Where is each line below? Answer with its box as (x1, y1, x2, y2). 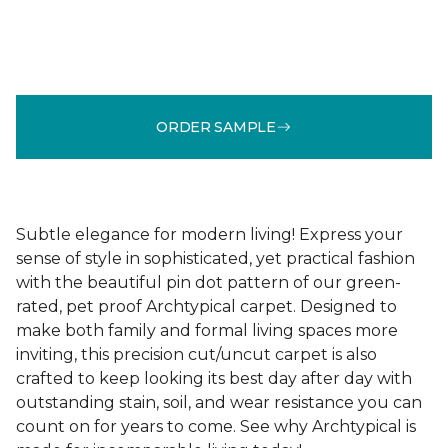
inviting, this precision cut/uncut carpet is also (16, 345, 377, 364)
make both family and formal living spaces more (16, 321, 398, 340)
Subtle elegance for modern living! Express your (16, 225, 403, 244)
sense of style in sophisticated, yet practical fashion (16, 249, 415, 268)
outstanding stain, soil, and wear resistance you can (16, 393, 422, 412)
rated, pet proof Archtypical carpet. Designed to (16, 297, 397, 316)
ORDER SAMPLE (156, 117, 276, 136)
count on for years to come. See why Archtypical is (16, 417, 416, 436)
